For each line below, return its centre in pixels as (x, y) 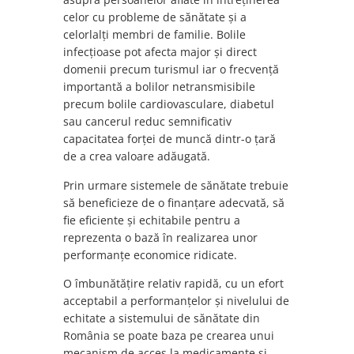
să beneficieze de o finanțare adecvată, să (174, 202)
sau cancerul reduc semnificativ (147, 122)
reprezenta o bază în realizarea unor (160, 237)
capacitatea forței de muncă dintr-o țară (169, 139)
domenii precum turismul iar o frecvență (171, 70)
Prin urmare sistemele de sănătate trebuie (176, 185)
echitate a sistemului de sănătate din (162, 318)
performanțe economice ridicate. (150, 254)
